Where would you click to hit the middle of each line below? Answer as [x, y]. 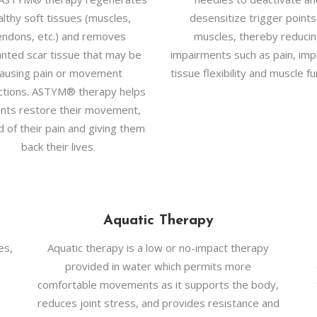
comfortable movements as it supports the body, [158, 284]
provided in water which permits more [158, 266]
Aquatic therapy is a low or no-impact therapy [158, 248]
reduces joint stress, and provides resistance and [158, 303]
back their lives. [59, 146]
